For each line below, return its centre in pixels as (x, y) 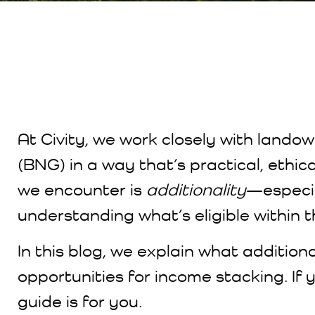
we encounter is (82, 189)
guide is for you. (80, 301)
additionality (196, 189)
